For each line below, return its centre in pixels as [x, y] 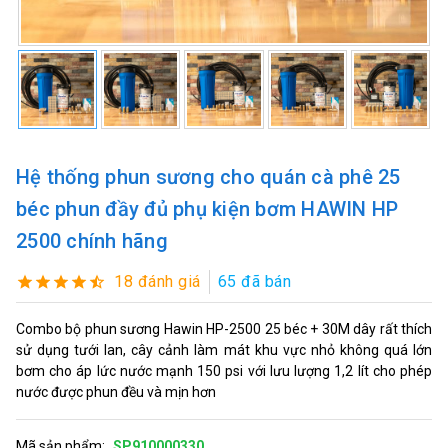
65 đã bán [254, 281]
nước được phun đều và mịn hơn [116, 391]
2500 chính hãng [92, 240]
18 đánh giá [157, 281]
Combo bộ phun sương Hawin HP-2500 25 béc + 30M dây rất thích [224, 328]
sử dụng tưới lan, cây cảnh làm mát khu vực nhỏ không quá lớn [224, 349]
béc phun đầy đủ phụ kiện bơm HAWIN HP [207, 208]
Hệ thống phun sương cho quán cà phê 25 [208, 176]
